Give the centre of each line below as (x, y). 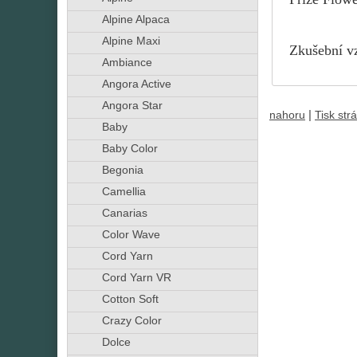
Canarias (124, 213)
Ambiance (127, 63)
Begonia (122, 170)
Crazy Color (131, 321)
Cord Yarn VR (136, 278)
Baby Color (129, 149)
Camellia (124, 192)
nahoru (287, 115)
